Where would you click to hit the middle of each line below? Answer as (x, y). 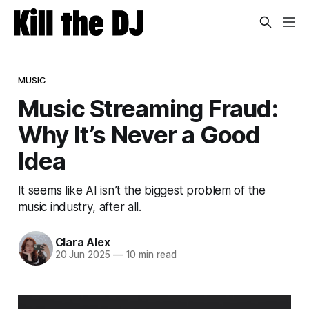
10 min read (149, 255)
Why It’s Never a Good (139, 134)
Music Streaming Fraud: (148, 108)
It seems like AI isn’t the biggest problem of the (141, 190)
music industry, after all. (81, 206)
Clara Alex (82, 242)
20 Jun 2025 (82, 255)
